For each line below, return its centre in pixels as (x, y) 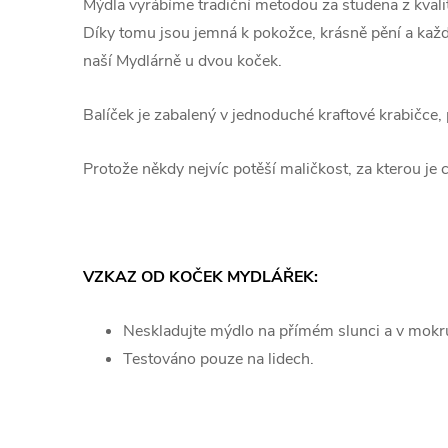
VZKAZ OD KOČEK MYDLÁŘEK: (200, 277)
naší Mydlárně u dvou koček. (182, 61)
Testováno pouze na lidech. (218, 359)
